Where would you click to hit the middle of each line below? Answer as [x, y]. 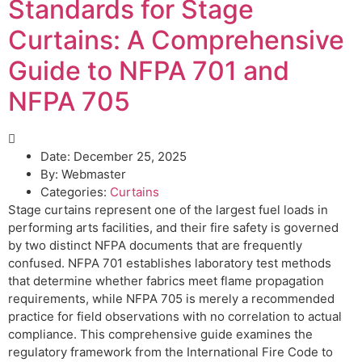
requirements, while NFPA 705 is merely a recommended [171, 298]
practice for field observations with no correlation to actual [175, 316]
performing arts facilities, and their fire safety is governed [173, 227]
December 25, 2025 [130, 156]
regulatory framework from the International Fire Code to [170, 351]
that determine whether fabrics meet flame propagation [166, 280]
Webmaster [92, 174]
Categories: [74, 192]
